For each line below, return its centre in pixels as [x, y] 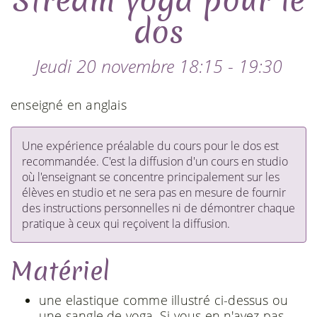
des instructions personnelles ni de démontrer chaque [158, 208]
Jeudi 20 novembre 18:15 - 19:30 [158, 66]
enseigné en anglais [69, 105]
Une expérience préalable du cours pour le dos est [150, 146]
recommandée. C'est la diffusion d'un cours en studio [155, 161]
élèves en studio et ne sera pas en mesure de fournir [154, 192]
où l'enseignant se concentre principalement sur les [151, 177]
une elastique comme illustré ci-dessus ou [164, 300]
